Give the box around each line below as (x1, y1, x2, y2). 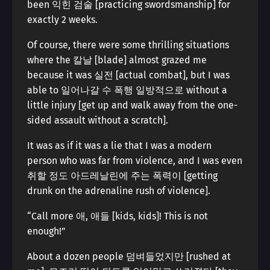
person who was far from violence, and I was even (27, 155, 242, 166)
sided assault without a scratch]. (27, 115, 168, 126)
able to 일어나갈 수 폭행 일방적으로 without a (27, 84, 227, 96)
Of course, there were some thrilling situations (27, 39, 229, 51)
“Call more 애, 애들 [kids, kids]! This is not (27, 210, 208, 222)
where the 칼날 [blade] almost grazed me (27, 54, 207, 66)
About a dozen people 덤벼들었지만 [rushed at (27, 251, 231, 262)
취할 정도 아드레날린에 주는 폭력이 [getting (27, 170, 218, 181)
